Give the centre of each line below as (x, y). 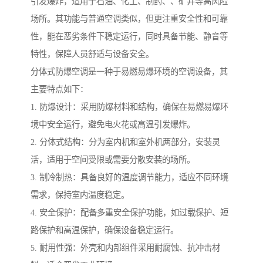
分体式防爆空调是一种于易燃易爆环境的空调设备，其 (129, 72)
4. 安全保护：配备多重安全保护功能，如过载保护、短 (129, 213)
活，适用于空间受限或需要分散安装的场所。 (113, 160)
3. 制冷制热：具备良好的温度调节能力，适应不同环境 (129, 178)
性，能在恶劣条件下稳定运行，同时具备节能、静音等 (129, 37)
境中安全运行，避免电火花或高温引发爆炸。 (113, 125)
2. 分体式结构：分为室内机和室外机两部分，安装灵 (125, 142)
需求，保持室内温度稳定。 (80, 195)
